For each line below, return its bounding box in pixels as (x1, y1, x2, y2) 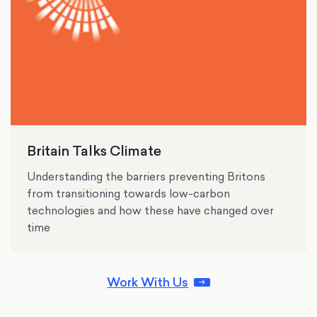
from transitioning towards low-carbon (27, 186, 231, 202)
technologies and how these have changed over (27, 203, 275, 219)
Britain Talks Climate (27, 141, 162, 160)
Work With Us (107, 273, 189, 291)
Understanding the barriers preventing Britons (27, 169, 266, 185)
